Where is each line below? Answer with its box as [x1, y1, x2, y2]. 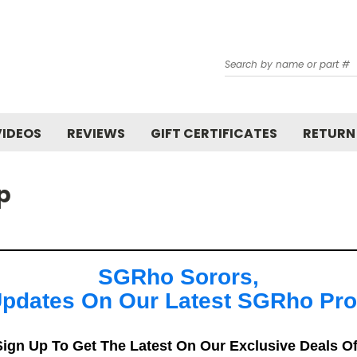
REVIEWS [67, 124, 125, 143]
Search [224, 49, 264, 65]
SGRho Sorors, [98, 265, 259, 289]
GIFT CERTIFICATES [151, 124, 277, 143]
